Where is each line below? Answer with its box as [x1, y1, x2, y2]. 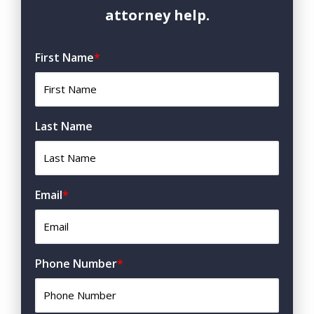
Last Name [35, 118, 93, 135]
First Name [35, 50, 94, 66]
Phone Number [35, 256, 117, 272]
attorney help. [104, 6, 210, 25]
